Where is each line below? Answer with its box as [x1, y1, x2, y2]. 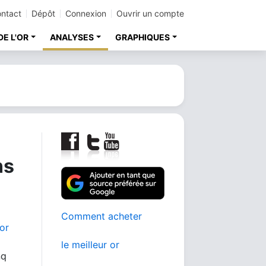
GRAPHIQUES [115, 32, 170, 42]
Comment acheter [61, 210, 142, 222]
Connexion [65, 8, 106, 18]
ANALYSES [50, 32, 94, 42]
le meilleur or [61, 239, 119, 251]
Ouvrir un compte [116, 8, 184, 18]
